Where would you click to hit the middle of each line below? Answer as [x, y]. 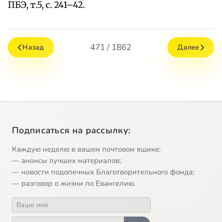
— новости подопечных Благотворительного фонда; [103, 172]
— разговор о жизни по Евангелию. [74, 184]
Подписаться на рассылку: [71, 131]
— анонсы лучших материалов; [66, 161]
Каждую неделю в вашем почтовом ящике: [86, 149]
